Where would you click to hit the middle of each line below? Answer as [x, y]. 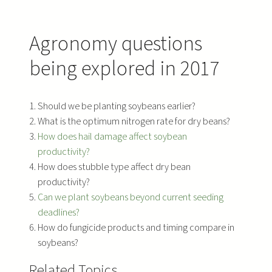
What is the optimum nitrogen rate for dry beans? [134, 121]
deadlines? [58, 212]
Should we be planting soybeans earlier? [116, 106]
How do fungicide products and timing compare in [136, 228]
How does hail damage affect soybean [112, 137]
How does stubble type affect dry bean [114, 167]
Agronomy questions [116, 44]
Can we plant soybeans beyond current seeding [130, 197]
